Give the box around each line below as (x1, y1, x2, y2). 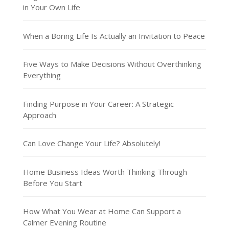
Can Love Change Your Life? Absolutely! (22, 138, 161, 149)
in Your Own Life (22, 2, 80, 13)
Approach (22, 109, 56, 120)
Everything (22, 70, 61, 81)
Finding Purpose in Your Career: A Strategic (22, 98, 174, 109)
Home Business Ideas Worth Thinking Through (22, 166, 187, 177)
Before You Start (22, 177, 82, 188)
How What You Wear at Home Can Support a (22, 206, 181, 217)
